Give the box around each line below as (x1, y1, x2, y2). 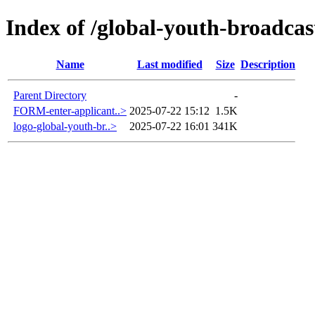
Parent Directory (13, 89, 86, 101)
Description (240, 58, 295, 70)
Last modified (136, 58, 202, 70)
